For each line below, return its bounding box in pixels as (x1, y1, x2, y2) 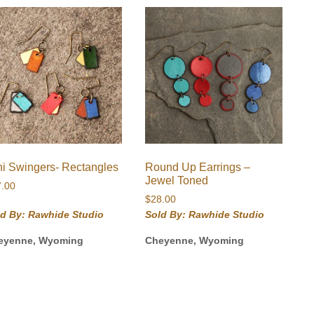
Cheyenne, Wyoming (145, 235, 245, 247)
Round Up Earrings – (145, 161, 251, 174)
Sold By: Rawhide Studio (145, 209, 265, 221)
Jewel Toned (145, 175, 209, 187)
